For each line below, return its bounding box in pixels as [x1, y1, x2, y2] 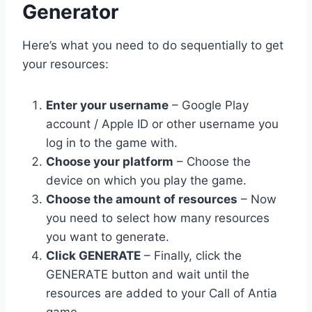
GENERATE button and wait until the [46, 267, 249, 281]
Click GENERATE [46, 248, 141, 263]
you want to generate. [46, 229, 169, 244]
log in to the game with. [46, 135, 178, 150]
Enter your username [46, 97, 169, 112]
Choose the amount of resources [46, 192, 237, 206]
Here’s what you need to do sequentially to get [22, 38, 283, 52]
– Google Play [169, 97, 249, 112]
